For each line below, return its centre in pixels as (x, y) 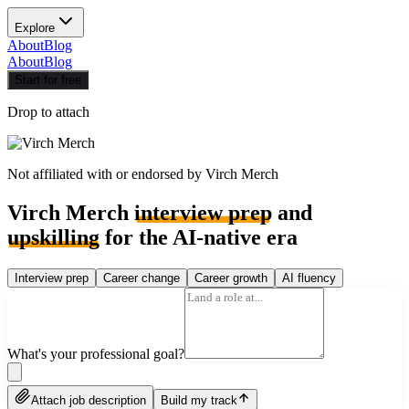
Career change (142, 278)
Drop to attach (48, 112)
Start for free (48, 80)
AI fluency (309, 278)
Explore (35, 28)
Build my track (199, 400)
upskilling (53, 237)
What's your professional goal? (96, 353)
